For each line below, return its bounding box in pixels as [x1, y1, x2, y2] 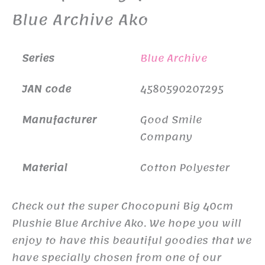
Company [140, 127, 192, 147]
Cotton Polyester [140, 158, 230, 177]
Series [22, 49, 57, 68]
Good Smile [140, 110, 202, 130]
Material [22, 158, 67, 177]
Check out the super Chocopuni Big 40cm [12, 196, 233, 216]
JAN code [22, 79, 86, 99]
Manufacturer [22, 110, 117, 130]
